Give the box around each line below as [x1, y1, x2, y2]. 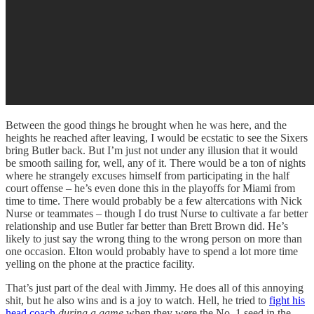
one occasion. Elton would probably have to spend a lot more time [6, 245, 298, 257]
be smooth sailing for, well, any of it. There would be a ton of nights [6, 156, 306, 169]
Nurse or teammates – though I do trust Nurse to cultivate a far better [6, 207, 308, 219]
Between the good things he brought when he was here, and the [6, 118, 287, 131]
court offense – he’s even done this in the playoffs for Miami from [6, 182, 295, 194]
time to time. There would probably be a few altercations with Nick [6, 194, 302, 207]
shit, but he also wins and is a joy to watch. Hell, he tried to [6, 294, 269, 306]
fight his [269, 294, 305, 306]
